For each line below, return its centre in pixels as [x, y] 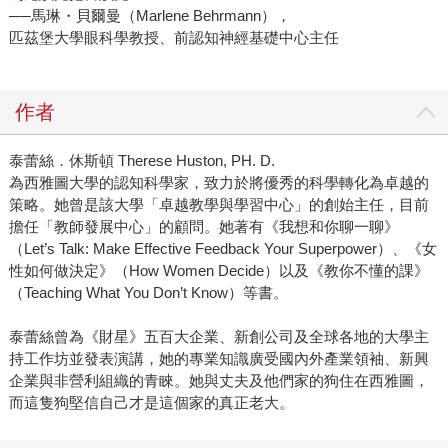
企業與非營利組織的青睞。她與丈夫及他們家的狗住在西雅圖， [218, 381]
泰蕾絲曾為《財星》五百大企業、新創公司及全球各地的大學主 [218, 337]
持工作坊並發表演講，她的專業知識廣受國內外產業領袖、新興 [218, 359]
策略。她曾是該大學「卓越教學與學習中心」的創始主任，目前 [218, 205]
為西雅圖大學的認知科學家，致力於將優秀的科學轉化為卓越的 [218, 183]
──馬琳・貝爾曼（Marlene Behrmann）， [149, 16]
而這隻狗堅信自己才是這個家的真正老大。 [151, 403]
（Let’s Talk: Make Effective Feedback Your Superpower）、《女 [222, 249]
